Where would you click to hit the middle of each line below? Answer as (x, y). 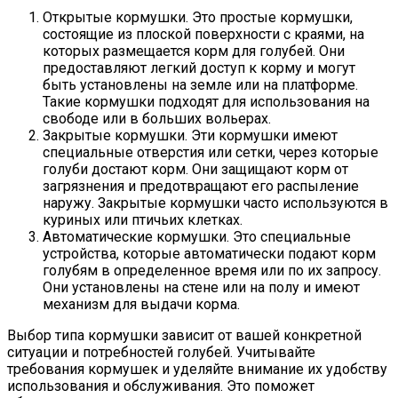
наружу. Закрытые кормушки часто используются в (215, 203)
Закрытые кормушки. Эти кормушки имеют (190, 135)
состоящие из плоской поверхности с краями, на (203, 34)
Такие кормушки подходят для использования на (206, 101)
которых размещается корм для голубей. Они (194, 51)
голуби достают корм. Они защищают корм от (195, 169)
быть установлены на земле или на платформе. (200, 84)
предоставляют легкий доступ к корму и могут (199, 68)
